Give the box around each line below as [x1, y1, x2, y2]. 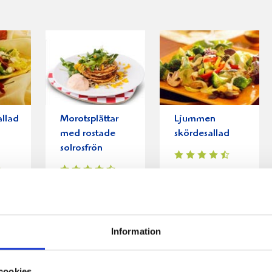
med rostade [59, 129, 115, 140]
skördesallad [174, 129, 229, 140]
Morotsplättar [59, 114, 118, 125]
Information [110, 226, 161, 237]
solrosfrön [59, 143, 103, 154]
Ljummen [174, 114, 216, 125]
